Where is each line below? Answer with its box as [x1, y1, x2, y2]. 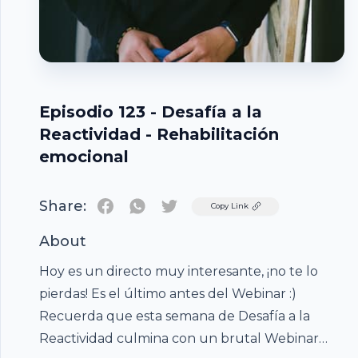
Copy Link [211, 201, 249, 210]
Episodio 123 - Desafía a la [39, 102, 262, 121]
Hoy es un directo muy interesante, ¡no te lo [39, 264, 318, 279]
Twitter [169, 197, 215, 213]
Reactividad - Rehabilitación [39, 125, 279, 144]
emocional [39, 147, 129, 166]
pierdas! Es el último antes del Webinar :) [39, 286, 296, 301]
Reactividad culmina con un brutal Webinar [39, 331, 319, 346]
